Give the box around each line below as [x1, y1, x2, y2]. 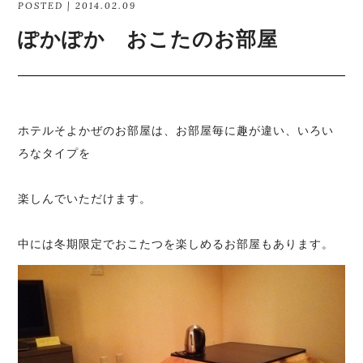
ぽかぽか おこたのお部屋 [18, 28, 279, 51]
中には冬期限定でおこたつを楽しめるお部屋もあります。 [18, 237, 335, 250]
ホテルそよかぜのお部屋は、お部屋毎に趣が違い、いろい [18, 123, 335, 137]
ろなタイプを [18, 146, 92, 160]
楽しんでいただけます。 [18, 191, 152, 205]
